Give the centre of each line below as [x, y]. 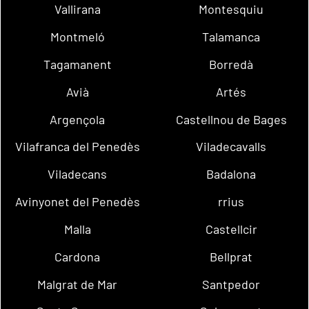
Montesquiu [231, 9]
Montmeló [77, 37]
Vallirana [77, 9]
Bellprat [231, 256]
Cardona [78, 256]
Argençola [78, 119]
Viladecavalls [231, 147]
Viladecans [78, 174]
